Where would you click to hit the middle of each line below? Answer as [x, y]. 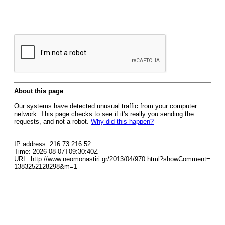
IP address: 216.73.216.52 [52, 144]
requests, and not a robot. [52, 121]
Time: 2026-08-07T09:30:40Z [56, 151]
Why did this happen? [122, 121]
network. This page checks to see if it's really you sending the [104, 114]
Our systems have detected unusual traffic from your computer [105, 106]
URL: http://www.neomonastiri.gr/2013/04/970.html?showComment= [112, 159]
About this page [39, 91]
